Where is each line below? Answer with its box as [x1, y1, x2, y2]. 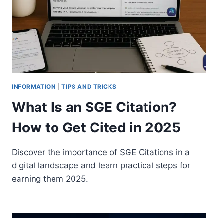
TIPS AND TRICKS [61, 82, 117, 90]
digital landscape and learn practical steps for [12, 160, 190, 170]
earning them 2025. [12, 173, 88, 183]
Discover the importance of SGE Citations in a [12, 147, 190, 157]
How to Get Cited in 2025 [12, 119, 181, 136]
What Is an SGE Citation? [12, 98, 177, 115]
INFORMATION [12, 82, 56, 90]
